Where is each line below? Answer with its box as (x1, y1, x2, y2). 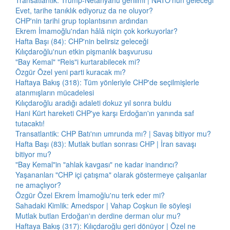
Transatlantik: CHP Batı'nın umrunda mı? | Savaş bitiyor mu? (15, 128, 211, 139)
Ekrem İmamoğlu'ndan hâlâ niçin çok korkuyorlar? (15, 26, 178, 36)
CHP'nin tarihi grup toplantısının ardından (15, 15, 148, 26)
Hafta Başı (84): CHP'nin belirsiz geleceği (15, 36, 148, 46)
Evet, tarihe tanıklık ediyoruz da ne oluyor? (15, 5, 153, 15)
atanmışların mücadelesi (15, 87, 94, 98)
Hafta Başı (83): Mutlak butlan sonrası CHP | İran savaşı (15, 139, 196, 149)
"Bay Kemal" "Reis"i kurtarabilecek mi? (15, 56, 140, 67)
